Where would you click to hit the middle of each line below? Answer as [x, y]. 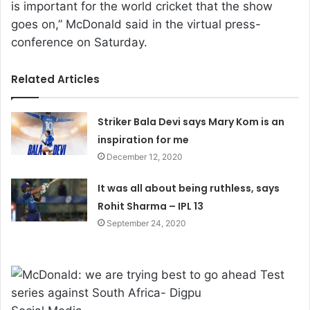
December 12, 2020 [145, 156]
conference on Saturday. [79, 42]
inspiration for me [144, 139]
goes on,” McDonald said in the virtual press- [136, 24]
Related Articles [55, 79]
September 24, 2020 [147, 223]
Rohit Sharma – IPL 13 [151, 206]
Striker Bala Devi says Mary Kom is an [191, 121]
